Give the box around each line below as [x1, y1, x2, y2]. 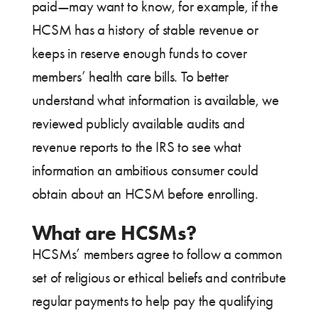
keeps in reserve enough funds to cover [31, 45, 247, 62]
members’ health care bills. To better [31, 68, 229, 86]
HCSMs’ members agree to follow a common [31, 246, 283, 263]
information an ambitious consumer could [31, 162, 258, 180]
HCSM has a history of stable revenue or [31, 21, 258, 39]
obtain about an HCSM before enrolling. [31, 185, 258, 203]
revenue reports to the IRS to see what [31, 138, 241, 156]
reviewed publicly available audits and [31, 115, 245, 133]
